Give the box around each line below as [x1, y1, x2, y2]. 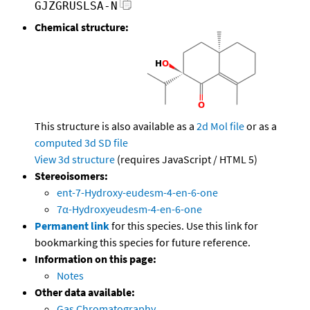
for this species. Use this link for [111, 219, 258, 233]
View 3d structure [35, 152, 115, 167]
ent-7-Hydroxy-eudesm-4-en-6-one [57, 185, 218, 200]
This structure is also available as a [35, 119, 197, 134]
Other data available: [35, 285, 135, 300]
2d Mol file [197, 119, 244, 134]
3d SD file [84, 136, 128, 150]
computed [35, 136, 82, 150]
